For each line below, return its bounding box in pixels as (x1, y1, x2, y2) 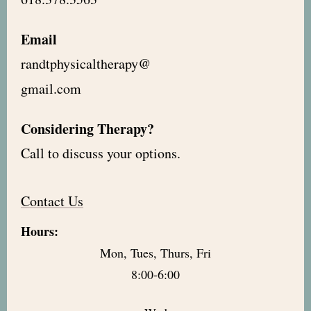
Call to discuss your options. (21, 144, 185, 163)
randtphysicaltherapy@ (21, 54, 151, 74)
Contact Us (21, 191, 83, 210)
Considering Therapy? (21, 119, 154, 140)
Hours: (21, 221, 58, 240)
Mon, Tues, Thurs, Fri (100, 244, 211, 261)
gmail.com (21, 78, 81, 98)
